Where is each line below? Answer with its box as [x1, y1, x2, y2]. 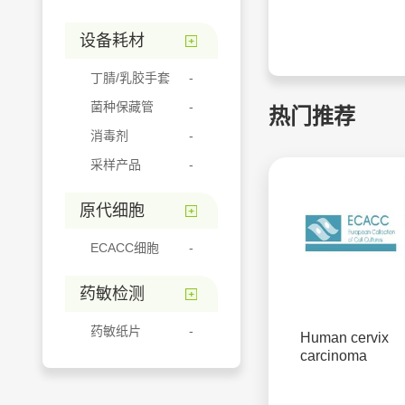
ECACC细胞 [90, 240, 159, 255]
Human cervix [300, 330, 389, 345]
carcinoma [300, 348, 367, 363]
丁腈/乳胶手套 [90, 71, 170, 85]
